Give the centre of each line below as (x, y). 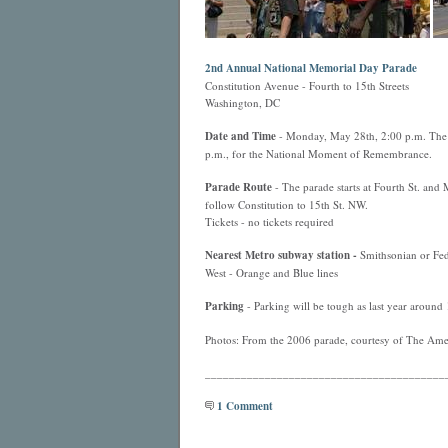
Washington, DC (242, 102)
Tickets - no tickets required (269, 221)
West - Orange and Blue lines (271, 272)
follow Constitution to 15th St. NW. (286, 204)
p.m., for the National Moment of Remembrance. (318, 153)
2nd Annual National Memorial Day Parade (310, 68)
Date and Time (240, 136)
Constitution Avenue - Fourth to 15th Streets (306, 85)
